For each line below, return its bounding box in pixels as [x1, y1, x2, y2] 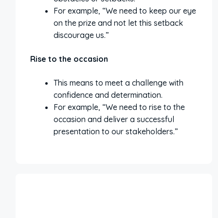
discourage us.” [54, 30, 109, 40]
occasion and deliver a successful [54, 114, 174, 124]
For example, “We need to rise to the [54, 102, 185, 112]
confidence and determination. [54, 90, 163, 100]
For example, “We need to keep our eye [54, 6, 196, 16]
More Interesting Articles [35, 190, 162, 204]
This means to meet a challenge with [54, 78, 183, 88]
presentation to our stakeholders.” [54, 127, 178, 136]
